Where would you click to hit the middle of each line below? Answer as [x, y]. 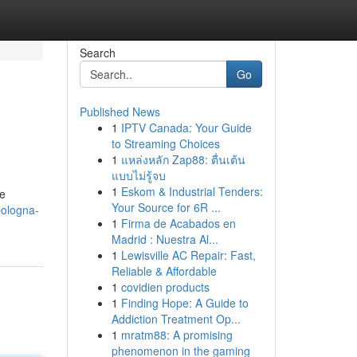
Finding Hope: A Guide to [184, 303]
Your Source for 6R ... [166, 207]
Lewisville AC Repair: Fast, [188, 255]
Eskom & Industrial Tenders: [192, 191]
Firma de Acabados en [178, 223]
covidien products [165, 287]
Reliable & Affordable [164, 271]
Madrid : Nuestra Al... [165, 239]
